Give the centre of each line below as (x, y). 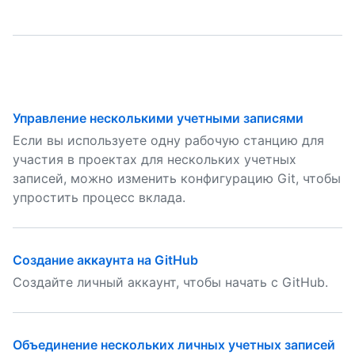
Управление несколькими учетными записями (158, 118)
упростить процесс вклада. (99, 197)
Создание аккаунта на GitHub (105, 260)
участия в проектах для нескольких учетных (155, 159)
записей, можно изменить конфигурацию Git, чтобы (177, 178)
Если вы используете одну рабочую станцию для (168, 140)
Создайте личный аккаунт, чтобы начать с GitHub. (170, 282)
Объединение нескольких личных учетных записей (174, 345)
